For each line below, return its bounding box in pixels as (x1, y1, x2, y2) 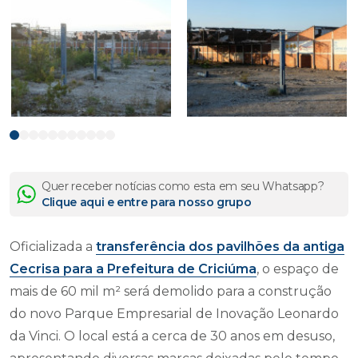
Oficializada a (10, 238, 96, 254)
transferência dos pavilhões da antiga (96, 238, 344, 254)
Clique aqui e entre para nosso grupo (42, 194, 252, 209)
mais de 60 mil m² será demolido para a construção (10, 283, 332, 299)
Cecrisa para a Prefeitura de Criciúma (10, 261, 257, 276)
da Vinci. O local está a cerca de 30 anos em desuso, (10, 328, 335, 344)
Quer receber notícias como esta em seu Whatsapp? (42, 178, 324, 193)
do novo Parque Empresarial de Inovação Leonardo (10, 305, 339, 321)
